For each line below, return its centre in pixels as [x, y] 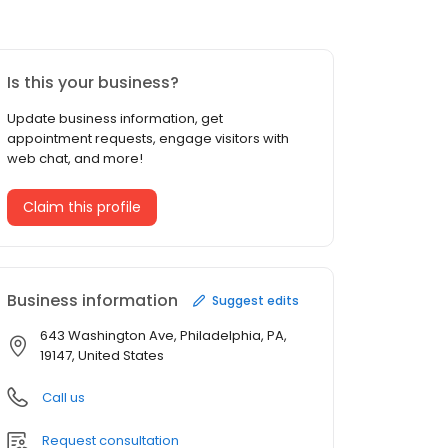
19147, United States [102, 356]
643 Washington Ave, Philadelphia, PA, [163, 336]
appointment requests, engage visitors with [148, 139]
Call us [63, 398]
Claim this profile [82, 207]
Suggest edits [255, 300]
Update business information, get [115, 119]
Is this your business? [93, 83]
